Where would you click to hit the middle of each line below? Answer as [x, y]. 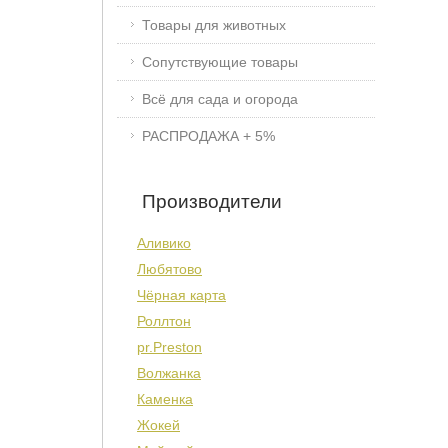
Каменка [165, 399]
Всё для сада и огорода [220, 99]
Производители [212, 201]
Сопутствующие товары [220, 62]
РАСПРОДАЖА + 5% [208, 136]
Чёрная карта [181, 295]
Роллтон [164, 321]
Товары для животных [214, 25]
